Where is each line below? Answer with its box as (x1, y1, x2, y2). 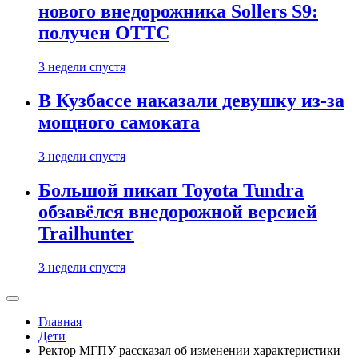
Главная (38, 315, 82, 328)
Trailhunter (38, 223, 134, 245)
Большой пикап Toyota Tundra (38, 180, 304, 201)
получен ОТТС (38, 22, 169, 44)
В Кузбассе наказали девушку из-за (38, 90, 344, 112)
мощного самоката (38, 112, 200, 133)
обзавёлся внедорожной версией (38, 201, 317, 223)
